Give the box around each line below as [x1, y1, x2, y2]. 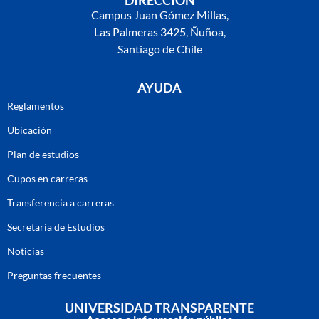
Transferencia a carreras [7, 197, 114, 209]
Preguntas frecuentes [7, 269, 101, 282]
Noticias [7, 245, 44, 258]
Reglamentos [7, 100, 64, 113]
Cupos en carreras [7, 172, 88, 185]
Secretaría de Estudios [7, 221, 105, 234]
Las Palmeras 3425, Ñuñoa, [93, 24, 226, 38]
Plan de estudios [7, 148, 79, 161]
